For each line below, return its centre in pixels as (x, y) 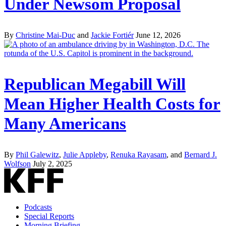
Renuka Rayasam (138, 154)
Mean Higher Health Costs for (112, 104)
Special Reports (49, 216)
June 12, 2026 (158, 35)
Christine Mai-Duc (45, 35)
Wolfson (17, 163)
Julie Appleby (85, 154)
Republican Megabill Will (95, 84)
